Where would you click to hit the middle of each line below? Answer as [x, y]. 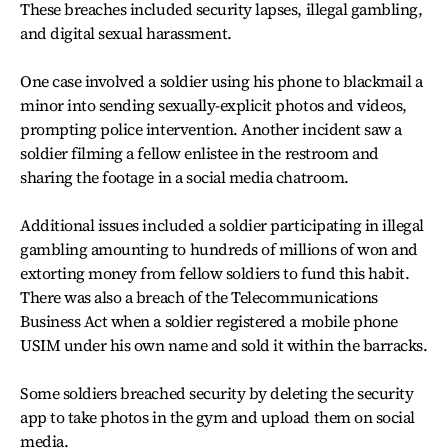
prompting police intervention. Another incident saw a [211, 129]
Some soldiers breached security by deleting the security [217, 393]
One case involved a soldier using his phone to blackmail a [221, 81]
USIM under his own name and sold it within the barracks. [224, 345]
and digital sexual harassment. [126, 33]
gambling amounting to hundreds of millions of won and [219, 249]
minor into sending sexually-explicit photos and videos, [213, 105]
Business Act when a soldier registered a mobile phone [209, 321]
